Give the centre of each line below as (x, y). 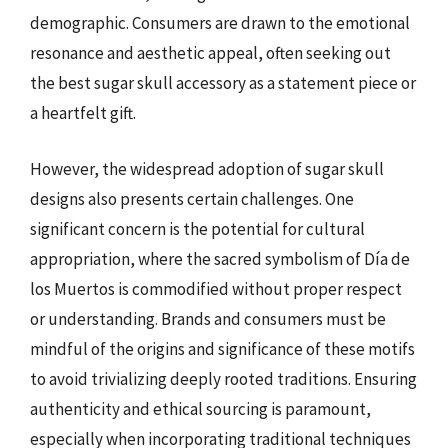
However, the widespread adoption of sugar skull (207, 168)
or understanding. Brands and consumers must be (208, 318)
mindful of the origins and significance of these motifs (222, 348)
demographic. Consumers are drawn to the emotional (220, 23)
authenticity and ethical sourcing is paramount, (200, 408)
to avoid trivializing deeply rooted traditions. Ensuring (223, 378)
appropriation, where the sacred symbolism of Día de (220, 258)
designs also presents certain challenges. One (192, 198)
